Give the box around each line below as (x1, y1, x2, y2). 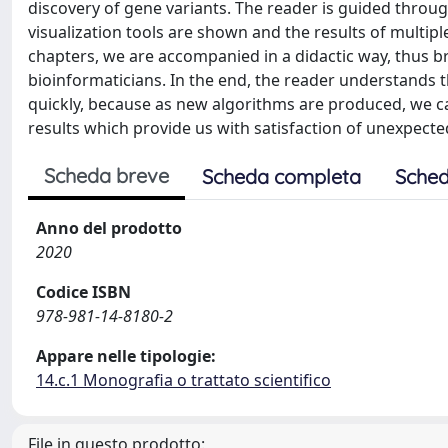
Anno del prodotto (36, 217, 182, 239)
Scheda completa (202, 164, 361, 189)
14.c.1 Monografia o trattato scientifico (36, 369, 331, 391)
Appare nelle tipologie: (36, 345, 216, 367)
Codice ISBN (36, 281, 131, 303)
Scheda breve (44, 163, 169, 188)
